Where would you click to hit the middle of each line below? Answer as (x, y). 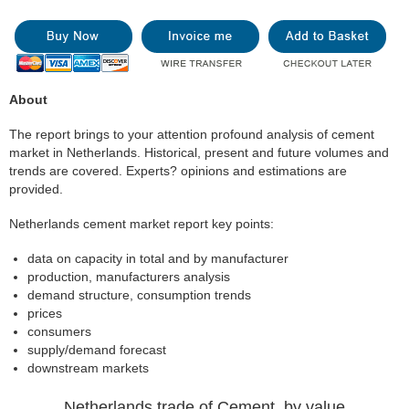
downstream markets (88, 368)
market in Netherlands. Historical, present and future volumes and (199, 152)
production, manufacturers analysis (129, 277)
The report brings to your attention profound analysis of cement (192, 134)
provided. (36, 189)
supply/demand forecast (97, 350)
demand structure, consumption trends (139, 295)
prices (45, 313)
